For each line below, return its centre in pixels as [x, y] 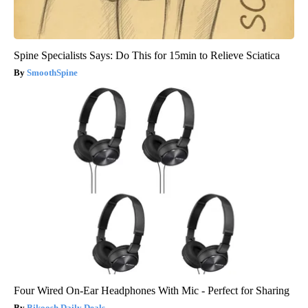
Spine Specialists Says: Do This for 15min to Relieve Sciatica [147, 55]
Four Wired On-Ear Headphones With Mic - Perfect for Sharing [152, 290]
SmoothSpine [52, 72]
